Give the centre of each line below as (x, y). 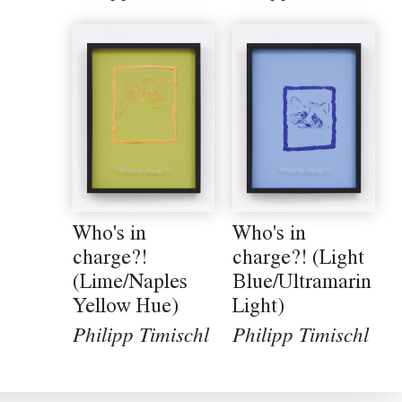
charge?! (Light (299, 260)
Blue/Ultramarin (302, 284)
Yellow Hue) (125, 309)
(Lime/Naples (130, 284)
